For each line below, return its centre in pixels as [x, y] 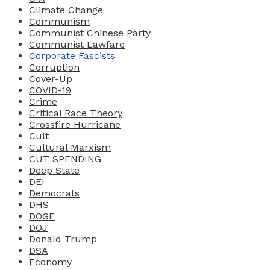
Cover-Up [51, 79]
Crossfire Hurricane [75, 125]
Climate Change [66, 10]
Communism [59, 22]
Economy [50, 262]
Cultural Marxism [70, 148]
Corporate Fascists [72, 56]
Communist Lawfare [77, 45]
